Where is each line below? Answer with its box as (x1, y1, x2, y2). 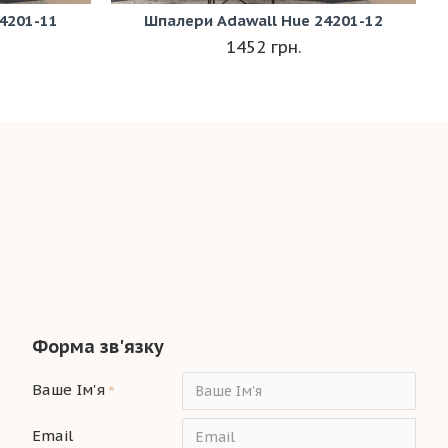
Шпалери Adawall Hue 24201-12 (144, 11, 383, 31)
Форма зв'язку (32, 335, 164, 358)
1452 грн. (225, 36, 302, 59)
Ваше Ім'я (32, 380, 105, 399)
